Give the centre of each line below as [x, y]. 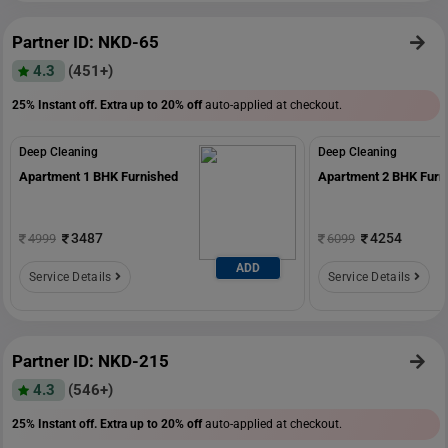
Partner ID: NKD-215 [90, 360]
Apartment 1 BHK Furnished [98, 176]
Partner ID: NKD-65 [85, 41]
